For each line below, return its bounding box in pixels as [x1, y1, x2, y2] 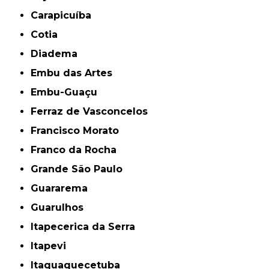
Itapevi [34, 240, 67, 252]
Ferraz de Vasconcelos [37, 106, 148, 118]
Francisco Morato [37, 125, 119, 137]
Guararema [38, 183, 88, 195]
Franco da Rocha [37, 144, 117, 156]
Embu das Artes [37, 67, 113, 79]
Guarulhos [38, 202, 84, 214]
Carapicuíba [38, 10, 92, 22]
